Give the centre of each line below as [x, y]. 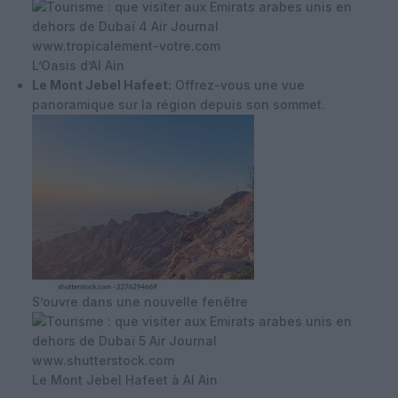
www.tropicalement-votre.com [126, 45]
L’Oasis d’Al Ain [78, 65]
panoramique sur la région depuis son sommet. [179, 104]
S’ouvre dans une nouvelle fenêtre [140, 301]
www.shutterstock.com [103, 360]
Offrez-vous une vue [238, 84]
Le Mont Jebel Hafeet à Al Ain [125, 379]
